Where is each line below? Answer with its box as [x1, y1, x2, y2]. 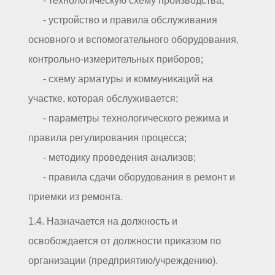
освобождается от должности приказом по [28, 236, 221, 247]
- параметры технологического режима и [28, 113, 228, 124]
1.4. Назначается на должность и [28, 216, 177, 227]
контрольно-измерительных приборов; [28, 54, 203, 65]
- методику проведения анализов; [28, 152, 196, 163]
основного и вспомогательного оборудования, [28, 34, 239, 45]
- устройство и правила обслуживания [28, 15, 217, 26]
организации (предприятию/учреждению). [28, 255, 218, 266]
